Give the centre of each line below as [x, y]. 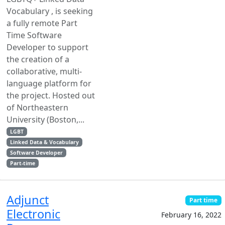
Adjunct [28, 200]
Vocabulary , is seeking [50, 11]
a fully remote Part [42, 23]
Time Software [34, 35]
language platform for [49, 83]
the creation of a [38, 59]
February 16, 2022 [191, 215]
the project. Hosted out [51, 95]
